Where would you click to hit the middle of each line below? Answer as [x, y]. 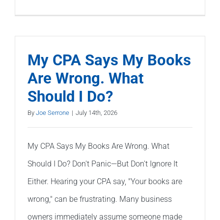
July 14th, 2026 [96, 112]
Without [203, 66]
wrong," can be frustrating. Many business [100, 199]
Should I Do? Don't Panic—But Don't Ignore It [103, 164]
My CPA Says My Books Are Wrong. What [98, 146]
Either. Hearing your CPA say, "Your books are [105, 181]
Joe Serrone [53, 112]
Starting [203, 80]
